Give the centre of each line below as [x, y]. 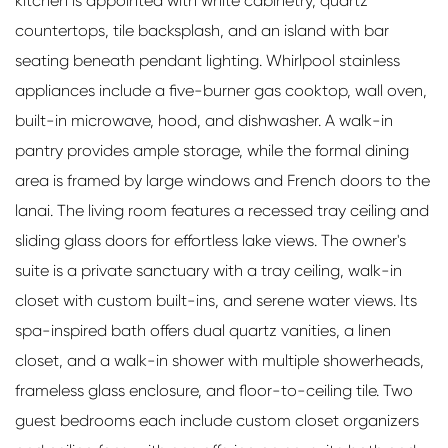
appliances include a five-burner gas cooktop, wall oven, [221, 90]
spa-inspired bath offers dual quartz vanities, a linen [203, 330]
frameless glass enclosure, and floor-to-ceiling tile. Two [214, 390]
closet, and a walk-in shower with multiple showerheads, [219, 360]
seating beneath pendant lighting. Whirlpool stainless [207, 60]
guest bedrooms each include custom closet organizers [217, 420]
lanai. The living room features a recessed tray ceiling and [222, 210]
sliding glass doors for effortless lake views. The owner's [210, 240]
